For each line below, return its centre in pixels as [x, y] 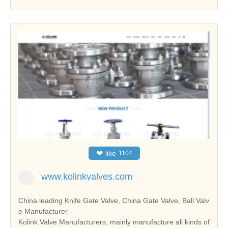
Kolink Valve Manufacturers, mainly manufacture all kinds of [114, 222]
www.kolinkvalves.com [87, 177]
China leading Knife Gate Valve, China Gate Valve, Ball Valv [114, 201]
